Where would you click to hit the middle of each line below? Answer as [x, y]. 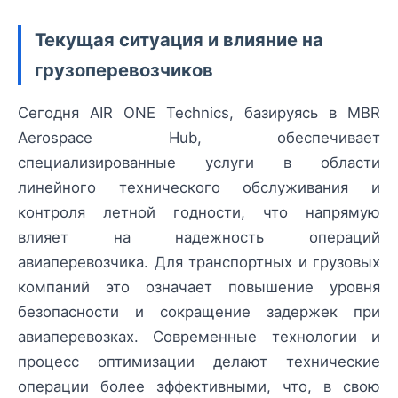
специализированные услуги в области [199, 163]
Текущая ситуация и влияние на [179, 40]
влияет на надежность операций [199, 238]
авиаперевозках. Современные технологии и [199, 337]
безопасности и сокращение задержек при [199, 312]
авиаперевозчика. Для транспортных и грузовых [199, 263]
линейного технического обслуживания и [199, 188]
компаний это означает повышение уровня [199, 287]
